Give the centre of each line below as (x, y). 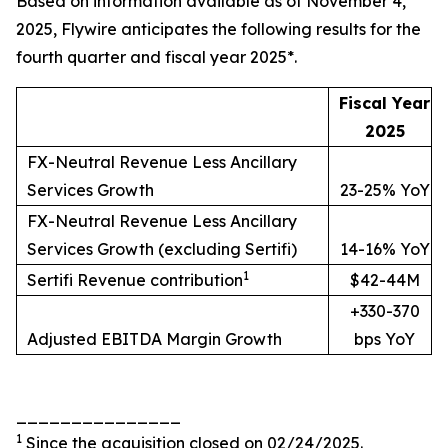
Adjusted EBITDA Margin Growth (154, 339)
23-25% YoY (384, 190)
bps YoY (384, 339)
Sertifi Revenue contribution (135, 280)
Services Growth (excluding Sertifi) (162, 249)
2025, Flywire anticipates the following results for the (218, 29)
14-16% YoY (384, 249)
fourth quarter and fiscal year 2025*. (156, 57)
